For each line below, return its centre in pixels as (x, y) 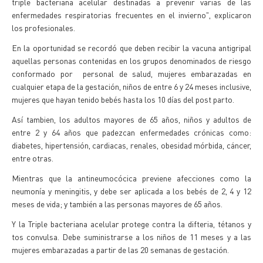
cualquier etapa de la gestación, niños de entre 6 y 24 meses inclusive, (131, 86)
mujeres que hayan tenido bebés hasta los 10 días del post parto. (123, 99)
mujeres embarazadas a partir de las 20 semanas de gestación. (120, 249)
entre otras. (33, 158)
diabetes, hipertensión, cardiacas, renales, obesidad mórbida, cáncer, (131, 145)
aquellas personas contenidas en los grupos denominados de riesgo (131, 60)
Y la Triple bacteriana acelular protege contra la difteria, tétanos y (131, 224)
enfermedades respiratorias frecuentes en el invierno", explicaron (131, 15)
